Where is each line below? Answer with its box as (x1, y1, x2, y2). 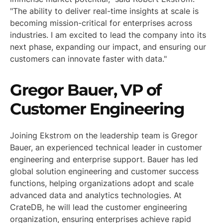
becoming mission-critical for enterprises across (10, 17, 192, 28)
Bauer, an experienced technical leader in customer (10, 142, 202, 153)
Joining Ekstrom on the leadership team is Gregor (10, 130, 198, 141)
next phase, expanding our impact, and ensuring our (10, 41, 206, 52)
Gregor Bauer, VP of (10, 80, 161, 100)
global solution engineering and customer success (10, 166, 199, 177)
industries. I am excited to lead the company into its (10, 29, 206, 40)
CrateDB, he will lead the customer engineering (10, 202, 187, 213)
